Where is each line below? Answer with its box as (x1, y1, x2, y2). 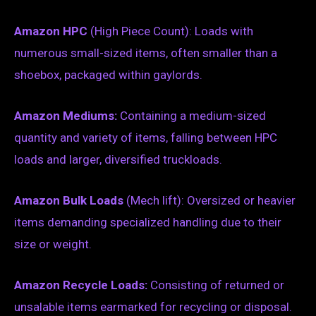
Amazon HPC (14, 23, 87, 38)
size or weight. (14, 236, 92, 251)
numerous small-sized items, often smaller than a (14, 45, 277, 60)
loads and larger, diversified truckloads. (14, 152, 222, 166)
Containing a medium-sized (117, 108, 266, 123)
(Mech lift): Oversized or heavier (123, 193, 296, 207)
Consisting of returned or (147, 278, 284, 293)
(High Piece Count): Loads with (87, 23, 253, 38)
